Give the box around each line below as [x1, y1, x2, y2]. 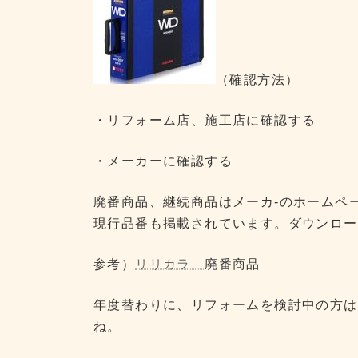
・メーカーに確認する [93, 153, 233, 168]
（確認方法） [216, 72, 300, 86]
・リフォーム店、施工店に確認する [93, 113, 316, 127]
